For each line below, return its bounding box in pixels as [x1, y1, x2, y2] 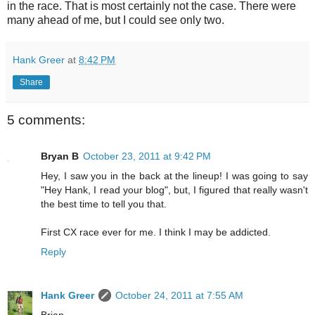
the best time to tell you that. [41, 198, 167, 210]
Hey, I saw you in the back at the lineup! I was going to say [41, 170, 308, 182]
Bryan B [41, 150, 79, 162]
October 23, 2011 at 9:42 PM [83, 150, 211, 162]
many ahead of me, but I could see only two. [7, 13, 224, 26]
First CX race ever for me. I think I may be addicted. [41, 226, 271, 238]
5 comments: [7, 112, 85, 127]
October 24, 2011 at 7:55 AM [115, 290, 243, 302]
